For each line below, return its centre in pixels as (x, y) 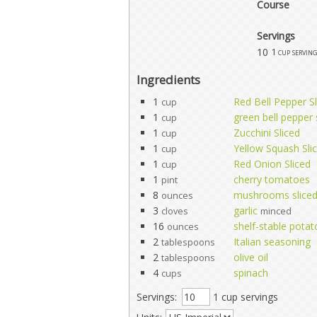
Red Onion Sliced (272, 164)
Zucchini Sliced (267, 133)
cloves (175, 211)
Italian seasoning (272, 242)
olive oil (251, 257)
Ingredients (168, 80)
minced (276, 211)
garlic (246, 211)
